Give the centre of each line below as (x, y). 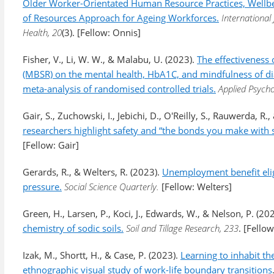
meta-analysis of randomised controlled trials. (119, 89)
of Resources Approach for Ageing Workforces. (121, 18)
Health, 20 (42, 32)
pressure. (42, 187)
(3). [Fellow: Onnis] (101, 32)
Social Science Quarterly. (113, 187)
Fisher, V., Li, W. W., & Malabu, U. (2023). (110, 59)
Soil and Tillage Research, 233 (182, 228)
